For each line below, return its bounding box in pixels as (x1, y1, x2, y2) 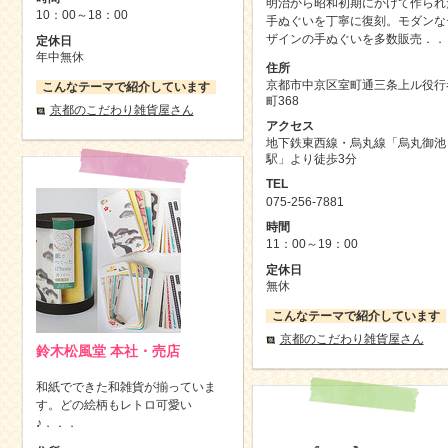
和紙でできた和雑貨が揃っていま (35, 380, 216, 394)
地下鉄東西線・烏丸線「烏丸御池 (265, 136, 446, 151)
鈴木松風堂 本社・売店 (35, 343, 180, 359)
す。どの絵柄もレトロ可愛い (35, 398, 192, 412)
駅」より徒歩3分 (265, 152, 357, 167)
